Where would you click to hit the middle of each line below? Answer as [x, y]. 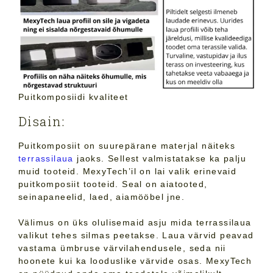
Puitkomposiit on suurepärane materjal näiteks [127, 146]
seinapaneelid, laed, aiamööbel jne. [101, 197]
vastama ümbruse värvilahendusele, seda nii [122, 248]
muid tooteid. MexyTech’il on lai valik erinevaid [128, 172]
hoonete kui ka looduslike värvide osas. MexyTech [135, 261]
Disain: [42, 122]
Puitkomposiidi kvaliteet [73, 97]
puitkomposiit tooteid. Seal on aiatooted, [113, 184]
